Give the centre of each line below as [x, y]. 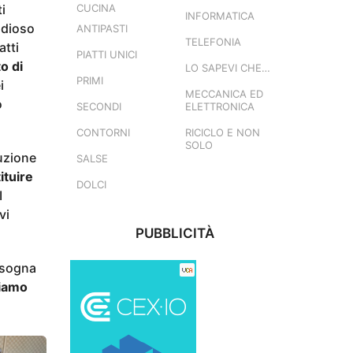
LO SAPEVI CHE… [228, 67]
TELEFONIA [214, 41]
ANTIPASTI [102, 28]
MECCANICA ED [225, 93]
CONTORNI [103, 132]
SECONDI [98, 106]
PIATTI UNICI [106, 54]
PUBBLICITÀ [175, 233]
